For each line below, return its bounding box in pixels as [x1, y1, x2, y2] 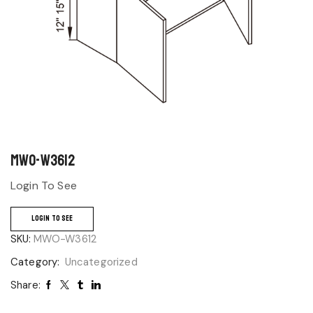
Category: [10, 254, 63, 269]
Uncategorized [64, 254, 138, 269]
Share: [10, 278, 41, 291]
